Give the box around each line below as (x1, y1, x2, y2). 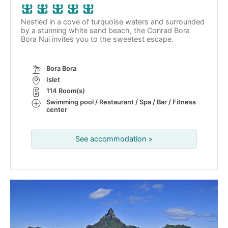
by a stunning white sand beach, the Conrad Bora (21, 26, 190, 35)
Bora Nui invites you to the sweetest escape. (21, 35, 176, 43)
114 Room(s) (46, 87, 85, 95)
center (46, 106, 67, 113)
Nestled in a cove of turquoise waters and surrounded (21, 17, 205, 26)
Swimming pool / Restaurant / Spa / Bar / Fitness (46, 98, 196, 106)
